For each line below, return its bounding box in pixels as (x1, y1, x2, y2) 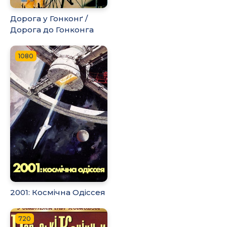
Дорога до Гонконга (10, 25, 94, 35)
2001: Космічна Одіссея (10, 187, 105, 197)
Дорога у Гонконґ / (10, 14, 88, 24)
